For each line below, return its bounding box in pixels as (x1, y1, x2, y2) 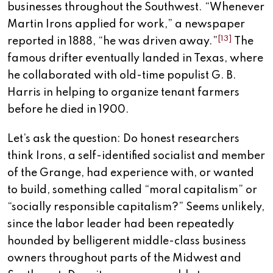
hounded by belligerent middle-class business (7, 236, 246, 247)
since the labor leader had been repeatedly (7, 219, 234, 230)
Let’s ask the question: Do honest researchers (7, 133, 239, 145)
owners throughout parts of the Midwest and (7, 253, 241, 264)
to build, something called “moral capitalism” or (7, 185, 257, 196)
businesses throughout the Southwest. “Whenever (7, 2, 264, 13)
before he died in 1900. (7, 104, 129, 116)
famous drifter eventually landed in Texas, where (7, 53, 263, 65)
